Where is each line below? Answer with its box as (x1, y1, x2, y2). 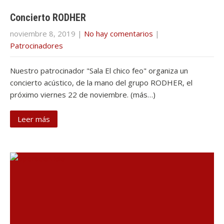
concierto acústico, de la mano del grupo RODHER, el (10, 77, 192, 87)
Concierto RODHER (10, 11, 86, 23)
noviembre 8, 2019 (10, 28, 75, 38)
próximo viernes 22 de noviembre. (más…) (10, 89, 155, 99)
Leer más (17, 114, 50, 124)
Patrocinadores (10, 40, 63, 50)
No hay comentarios (84, 28, 153, 38)
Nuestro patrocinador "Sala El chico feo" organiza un (10, 65, 188, 75)
